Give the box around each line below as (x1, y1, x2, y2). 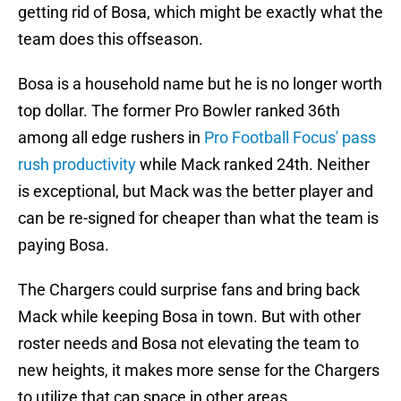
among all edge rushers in (18, 128, 200, 148)
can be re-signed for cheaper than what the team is (18, 209, 379, 228)
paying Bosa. (18, 235, 109, 255)
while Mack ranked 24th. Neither (136, 155, 370, 175)
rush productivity (18, 155, 136, 175)
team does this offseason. (18, 30, 203, 49)
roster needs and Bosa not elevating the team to (18, 334, 359, 354)
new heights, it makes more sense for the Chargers (18, 361, 380, 380)
